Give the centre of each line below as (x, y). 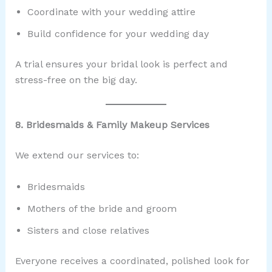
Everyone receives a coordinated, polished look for (132, 260)
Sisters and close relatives (88, 230)
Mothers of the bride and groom (102, 208)
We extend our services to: (77, 155)
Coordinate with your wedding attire (111, 12)
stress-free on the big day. (76, 80)
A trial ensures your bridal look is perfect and (121, 64)
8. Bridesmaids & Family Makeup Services (112, 125)
